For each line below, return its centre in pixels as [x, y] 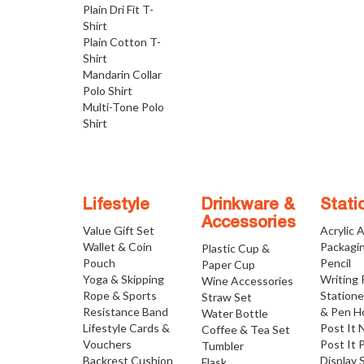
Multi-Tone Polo [123, 107]
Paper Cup [229, 265]
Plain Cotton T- [122, 42]
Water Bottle [235, 314]
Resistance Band [126, 312]
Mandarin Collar [122, 75]
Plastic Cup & [236, 249]
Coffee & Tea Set [246, 330]
